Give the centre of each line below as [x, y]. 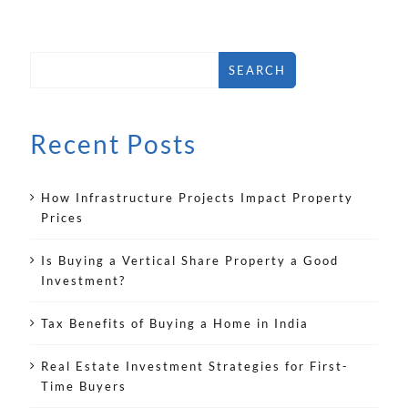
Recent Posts [113, 144]
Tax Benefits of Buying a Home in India [175, 324]
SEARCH [257, 70]
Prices [62, 218]
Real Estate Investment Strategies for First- [195, 367]
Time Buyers [84, 387]
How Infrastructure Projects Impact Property [197, 198]
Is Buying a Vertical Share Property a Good [190, 261]
